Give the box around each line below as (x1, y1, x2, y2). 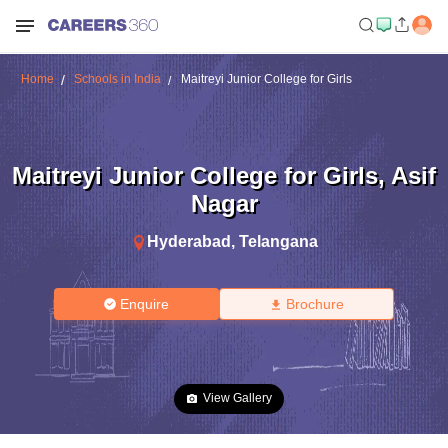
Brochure (285, 296, 344, 312)
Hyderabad (146, 232, 231, 250)
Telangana (238, 232, 318, 250)
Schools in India (73, 72, 161, 86)
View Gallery (203, 391, 272, 405)
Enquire (120, 296, 170, 312)
